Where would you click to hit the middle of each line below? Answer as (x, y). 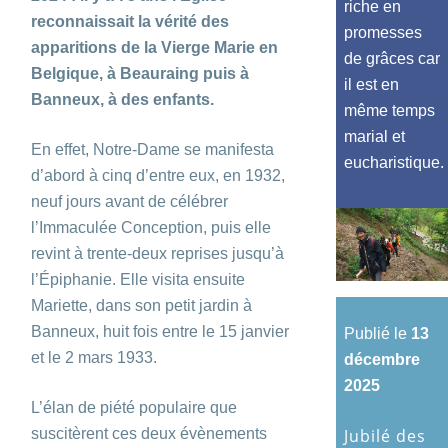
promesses (383, 33)
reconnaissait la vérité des (130, 21)
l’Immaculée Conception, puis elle (151, 227)
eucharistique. (394, 163)
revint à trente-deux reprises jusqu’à (157, 253)
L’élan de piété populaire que (134, 407)
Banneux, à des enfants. (122, 99)
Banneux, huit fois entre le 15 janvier (160, 331)
